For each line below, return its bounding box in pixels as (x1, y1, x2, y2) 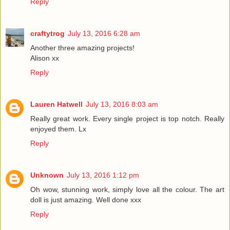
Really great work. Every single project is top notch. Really (30, 114, 224, 123)
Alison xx (30, 54, 59, 63)
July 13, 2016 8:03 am (86, 100, 158, 109)
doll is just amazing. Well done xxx (30, 196, 141, 204)
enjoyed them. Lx (30, 125, 86, 133)
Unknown (30, 171, 64, 180)
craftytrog (30, 29, 65, 38)
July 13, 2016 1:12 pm (67, 171, 139, 180)
